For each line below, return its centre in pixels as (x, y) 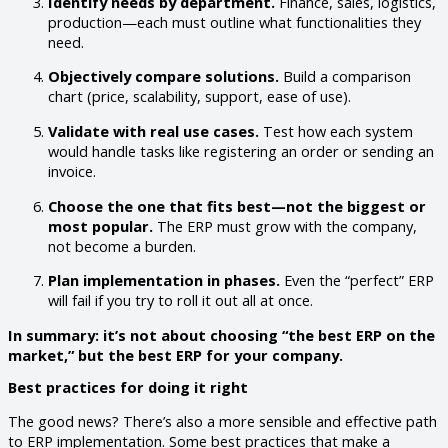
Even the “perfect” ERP (357, 280)
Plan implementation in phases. (164, 280)
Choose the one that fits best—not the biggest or (237, 205)
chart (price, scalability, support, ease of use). (199, 96)
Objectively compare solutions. (163, 76)
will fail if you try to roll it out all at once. (180, 300)
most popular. (100, 225)
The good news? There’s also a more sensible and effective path (222, 420)
